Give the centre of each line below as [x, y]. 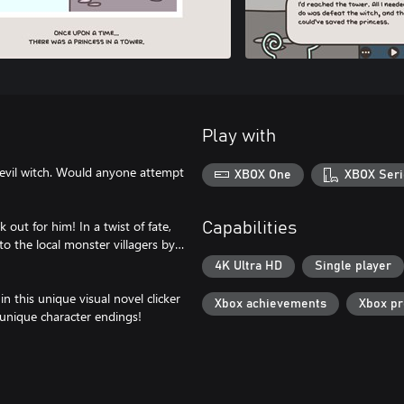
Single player [353, 266]
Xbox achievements [271, 303]
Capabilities [249, 228]
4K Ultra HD [248, 266]
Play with [239, 136]
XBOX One [263, 174]
